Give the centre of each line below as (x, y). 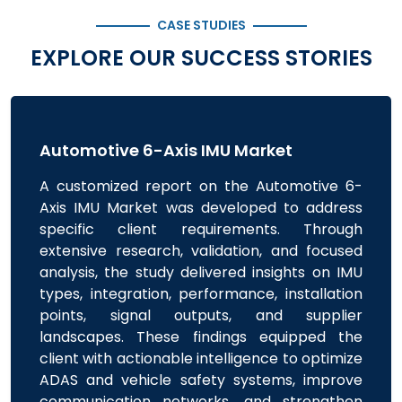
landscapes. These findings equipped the (201, 337)
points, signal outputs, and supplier (201, 315)
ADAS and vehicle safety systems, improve (201, 380)
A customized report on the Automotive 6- (201, 186)
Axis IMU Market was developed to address (201, 208)
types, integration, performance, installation (201, 294)
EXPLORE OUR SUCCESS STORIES (201, 58)
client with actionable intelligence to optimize (201, 358)
